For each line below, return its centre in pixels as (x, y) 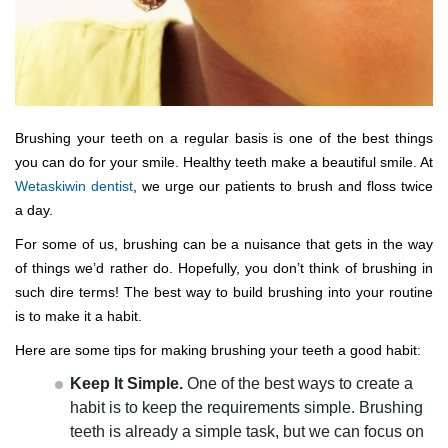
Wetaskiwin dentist (74, 186)
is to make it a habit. (78, 316)
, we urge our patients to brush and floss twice (283, 186)
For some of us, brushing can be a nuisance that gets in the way (224, 244)
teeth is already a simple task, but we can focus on (247, 431)
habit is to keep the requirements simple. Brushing (246, 407)
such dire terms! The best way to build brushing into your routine (224, 292)
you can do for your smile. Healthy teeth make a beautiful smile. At (224, 162)
